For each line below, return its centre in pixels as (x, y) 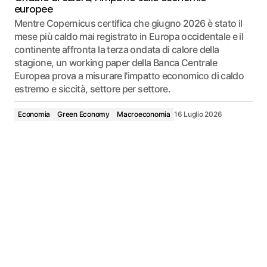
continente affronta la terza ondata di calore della (117, 49)
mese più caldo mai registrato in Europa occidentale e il (129, 36)
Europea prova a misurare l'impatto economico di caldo (129, 75)
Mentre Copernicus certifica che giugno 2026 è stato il (128, 23)
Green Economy (83, 114)
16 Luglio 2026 (198, 114)
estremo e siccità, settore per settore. (93, 89)
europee (33, 8)
